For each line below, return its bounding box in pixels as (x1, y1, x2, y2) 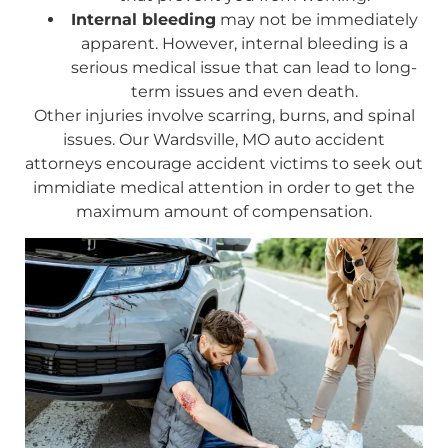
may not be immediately (215, 9, 418, 29)
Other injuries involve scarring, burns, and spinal (33, 105, 415, 125)
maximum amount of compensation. (76, 201, 372, 221)
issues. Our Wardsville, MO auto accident (63, 129, 385, 149)
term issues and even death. (130, 81, 358, 101)
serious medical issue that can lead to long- (71, 57, 417, 77)
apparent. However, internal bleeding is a (80, 33, 408, 53)
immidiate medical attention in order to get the (33, 177, 415, 197)
